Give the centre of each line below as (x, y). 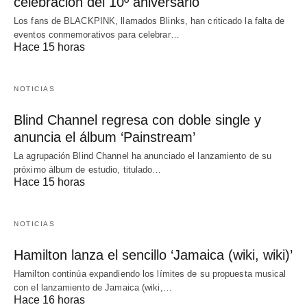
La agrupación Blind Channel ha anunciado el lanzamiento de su (143, 156)
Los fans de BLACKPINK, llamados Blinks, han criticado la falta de (149, 21)
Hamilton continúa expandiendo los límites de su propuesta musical (150, 274)
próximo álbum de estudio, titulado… (88, 170)
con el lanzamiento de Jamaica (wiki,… (93, 288)
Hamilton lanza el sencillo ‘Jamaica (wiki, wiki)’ (153, 255)
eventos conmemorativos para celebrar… (97, 35)
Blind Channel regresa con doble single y (137, 120)
